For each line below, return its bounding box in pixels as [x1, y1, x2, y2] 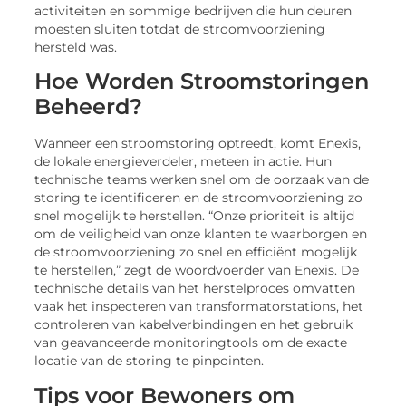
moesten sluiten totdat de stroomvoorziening [34, 21, 326, 36]
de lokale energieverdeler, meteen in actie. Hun [34, 154, 333, 169]
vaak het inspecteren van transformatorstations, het [34, 299, 364, 314]
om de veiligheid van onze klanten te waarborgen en [34, 227, 368, 242]
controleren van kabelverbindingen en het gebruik [34, 317, 353, 333]
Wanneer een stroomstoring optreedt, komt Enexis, [34, 136, 362, 151]
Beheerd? [34, 93, 143, 121]
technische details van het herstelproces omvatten [34, 281, 356, 296]
